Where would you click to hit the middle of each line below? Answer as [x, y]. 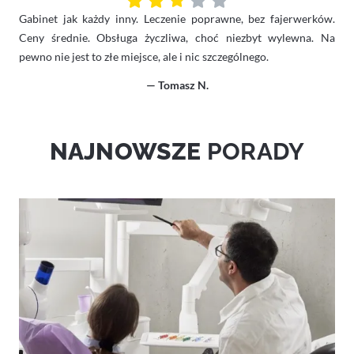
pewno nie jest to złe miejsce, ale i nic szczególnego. [144, 56]
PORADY [256, 151]
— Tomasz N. [177, 85]
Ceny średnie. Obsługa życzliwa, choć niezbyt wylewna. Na [177, 37]
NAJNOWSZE [128, 151]
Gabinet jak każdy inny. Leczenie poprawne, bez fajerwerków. [177, 18]
